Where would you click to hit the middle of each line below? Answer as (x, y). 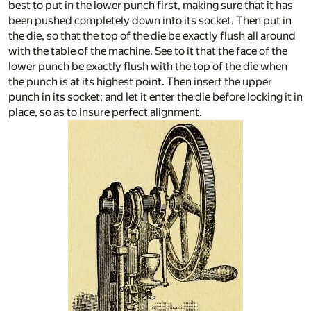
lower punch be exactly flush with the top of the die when (148, 66)
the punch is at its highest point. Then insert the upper (140, 81)
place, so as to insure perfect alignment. (105, 112)
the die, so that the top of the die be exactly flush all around (152, 35)
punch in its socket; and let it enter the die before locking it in (155, 96)
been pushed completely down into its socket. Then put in (150, 20)
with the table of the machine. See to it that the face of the (148, 51)
